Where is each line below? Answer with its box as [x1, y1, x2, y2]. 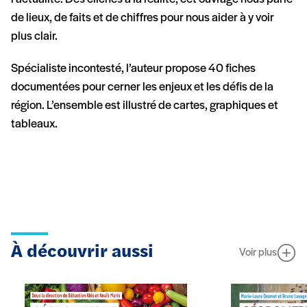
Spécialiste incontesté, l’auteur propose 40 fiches [11, 62, 256, 76]
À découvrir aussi [11, 243, 153, 262]
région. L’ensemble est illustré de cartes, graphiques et [11, 99, 278, 113]
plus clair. [11, 30, 58, 44]
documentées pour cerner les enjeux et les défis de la [11, 81, 273, 95]
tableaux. [11, 118, 58, 132]
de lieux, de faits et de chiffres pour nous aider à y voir [11, 12, 274, 25]
